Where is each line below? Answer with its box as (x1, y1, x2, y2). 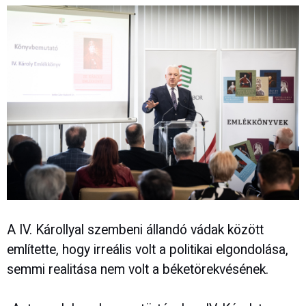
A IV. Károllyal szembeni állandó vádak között (7, 222, 264, 238)
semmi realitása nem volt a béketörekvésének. (7, 262, 268, 278)
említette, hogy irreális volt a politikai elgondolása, (7, 242, 288, 258)
